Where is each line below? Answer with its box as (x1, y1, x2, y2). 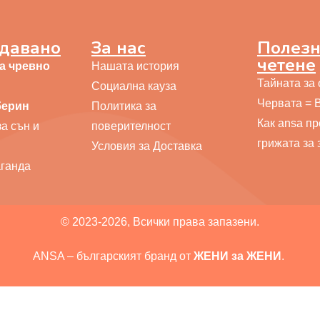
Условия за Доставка (91, 140, 202, 152)
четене (257, 54, 316, 76)
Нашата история (91, 60, 179, 72)
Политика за (91, 100, 156, 112)
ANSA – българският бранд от (33, 250, 191, 262)
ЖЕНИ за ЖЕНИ (191, 250, 281, 262)
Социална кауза (91, 80, 176, 92)
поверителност (91, 120, 171, 132)
